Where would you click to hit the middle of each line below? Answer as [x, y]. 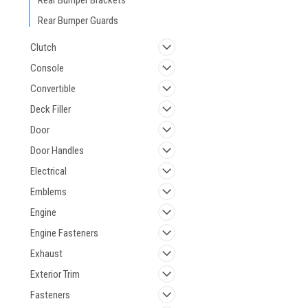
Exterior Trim [55, 274]
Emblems [48, 192]
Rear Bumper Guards [78, 21]
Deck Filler [51, 109]
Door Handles [57, 151]
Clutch [43, 47]
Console [47, 68]
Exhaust [46, 254]
